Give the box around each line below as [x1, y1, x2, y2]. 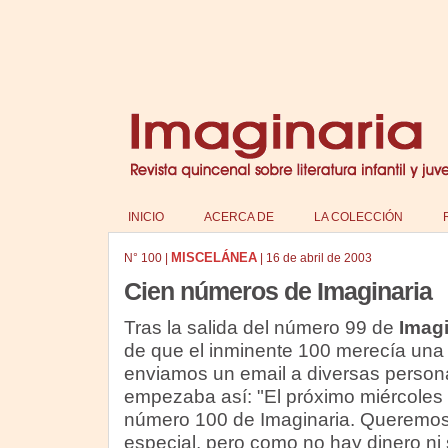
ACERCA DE [203, 210, 274, 224]
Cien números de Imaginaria [123, 278, 432, 305]
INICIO [127, 210, 164, 224]
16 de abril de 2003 [265, 251, 372, 265]
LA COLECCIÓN [313, 210, 403, 224]
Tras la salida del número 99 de [123, 317, 399, 338]
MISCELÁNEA [170, 250, 257, 265]
